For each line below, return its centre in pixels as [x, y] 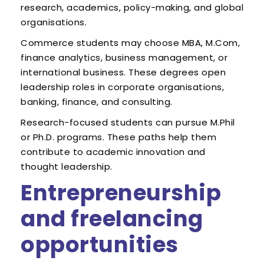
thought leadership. [67, 167]
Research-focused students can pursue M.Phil [128, 123]
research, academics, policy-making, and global [132, 8]
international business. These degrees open [123, 72]
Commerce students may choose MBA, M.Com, [130, 43]
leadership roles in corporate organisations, [122, 87]
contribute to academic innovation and [113, 152]
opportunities [100, 245]
